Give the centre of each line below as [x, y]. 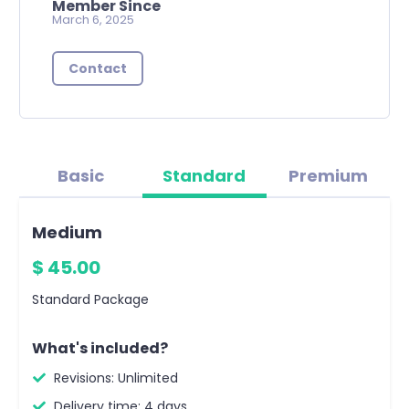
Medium [74, 232]
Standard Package [90, 299]
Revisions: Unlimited [115, 378]
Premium [328, 176]
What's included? [100, 348]
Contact [98, 68]
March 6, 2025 [93, 20]
